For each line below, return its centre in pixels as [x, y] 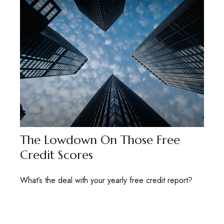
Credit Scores [56, 155]
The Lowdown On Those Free [100, 140]
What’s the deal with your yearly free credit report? [106, 180]
